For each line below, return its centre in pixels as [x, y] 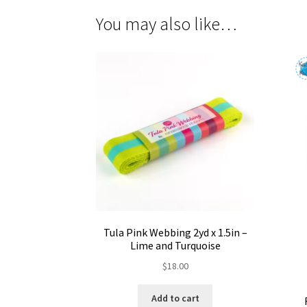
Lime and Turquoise [175, 246]
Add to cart [175, 298]
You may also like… [167, 24]
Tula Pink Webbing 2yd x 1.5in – [175, 233]
